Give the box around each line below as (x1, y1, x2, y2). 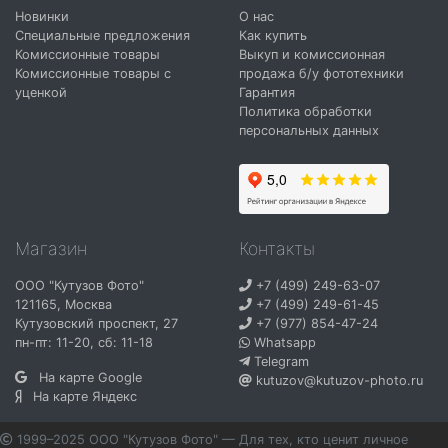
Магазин (15, 237, 87, 259)
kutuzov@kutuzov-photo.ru (252, 373, 423, 389)
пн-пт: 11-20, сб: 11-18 (15, 335, 153, 351)
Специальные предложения (15, 27, 190, 43)
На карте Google (27, 370, 142, 386)
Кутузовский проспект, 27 (15, 316, 178, 332)
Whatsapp (254, 335, 316, 351)
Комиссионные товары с (15, 65, 171, 81)
